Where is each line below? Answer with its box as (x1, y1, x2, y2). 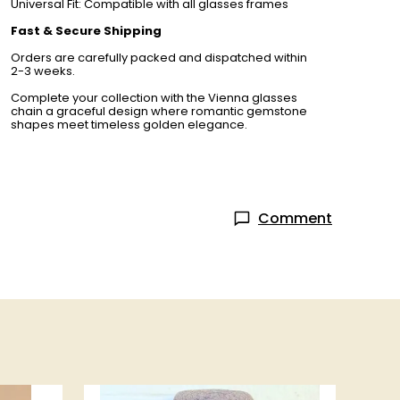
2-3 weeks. (11, 62, 75, 79)
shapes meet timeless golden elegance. (11, 116, 247, 133)
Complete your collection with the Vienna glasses (11, 89, 297, 106)
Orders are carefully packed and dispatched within (11, 49, 307, 66)
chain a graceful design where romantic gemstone (11, 103, 307, 120)
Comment (258, 208, 332, 229)
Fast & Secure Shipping (11, 22, 162, 39)
